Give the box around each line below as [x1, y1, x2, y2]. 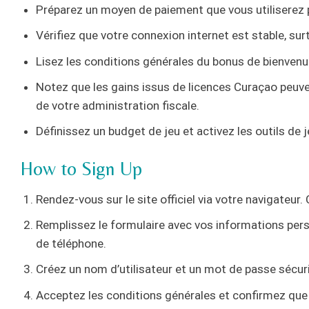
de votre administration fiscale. [36, 99, 200, 113]
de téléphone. [36, 237, 107, 251]
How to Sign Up [21, 157, 142, 179]
